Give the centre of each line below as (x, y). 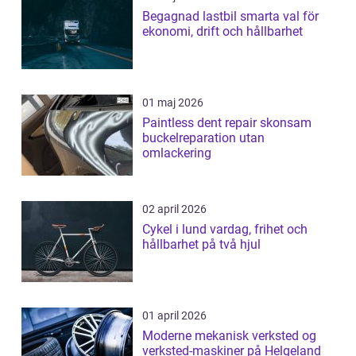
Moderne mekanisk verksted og (229, 336)
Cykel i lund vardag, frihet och (176, 230)
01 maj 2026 (173, 103)
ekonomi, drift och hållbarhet (222, 32)
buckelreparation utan (203, 138)
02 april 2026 (174, 209)
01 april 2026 (174, 316)
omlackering (177, 153)
